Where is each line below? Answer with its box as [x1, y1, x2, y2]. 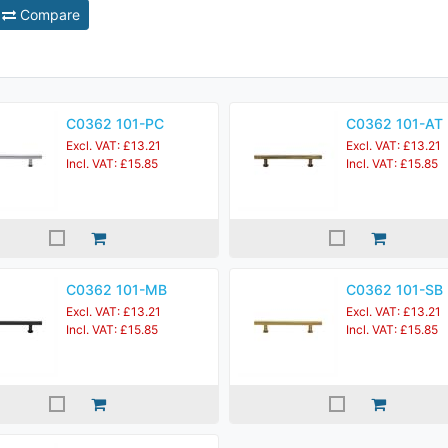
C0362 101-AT [346, 115, 443, 132]
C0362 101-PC [66, 115, 164, 132]
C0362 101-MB [66, 281, 167, 298]
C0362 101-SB [346, 281, 443, 298]
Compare [16, 6, 80, 23]
